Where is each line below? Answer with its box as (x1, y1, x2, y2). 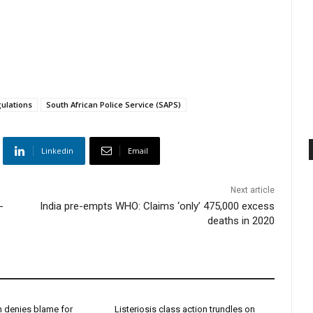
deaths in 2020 (208, 214, 275, 228)
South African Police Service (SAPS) (46, 99, 181, 110)
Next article (231, 185, 275, 196)
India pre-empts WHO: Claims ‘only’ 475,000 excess (40, 200, 275, 213)
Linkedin (41, 145, 73, 156)
